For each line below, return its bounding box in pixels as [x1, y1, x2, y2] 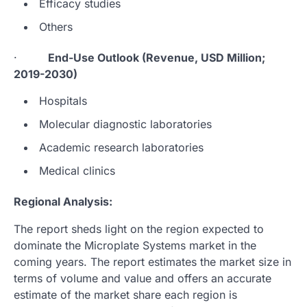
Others [39, 19, 73, 34]
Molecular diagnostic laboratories [39, 116, 212, 131]
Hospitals [39, 93, 87, 108]
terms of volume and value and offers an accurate [14, 271, 271, 285]
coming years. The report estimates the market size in [14, 254, 291, 269]
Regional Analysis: [14, 194, 112, 208]
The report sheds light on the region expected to [14, 221, 264, 236]
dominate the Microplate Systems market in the [14, 238, 256, 252]
